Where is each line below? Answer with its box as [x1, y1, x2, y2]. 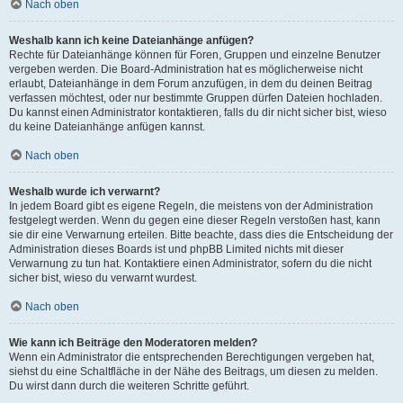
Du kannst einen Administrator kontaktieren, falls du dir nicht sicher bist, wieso [9, 106, 387, 119]
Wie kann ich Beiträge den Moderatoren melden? [9, 336, 257, 349]
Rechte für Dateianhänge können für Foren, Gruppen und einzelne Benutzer [9, 49, 381, 61]
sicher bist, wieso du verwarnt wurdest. [9, 272, 197, 284]
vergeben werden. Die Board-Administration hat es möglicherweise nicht [9, 63, 363, 76]
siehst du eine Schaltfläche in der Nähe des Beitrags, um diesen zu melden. [9, 365, 378, 378]
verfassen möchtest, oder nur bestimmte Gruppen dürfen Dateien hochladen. [9, 92, 382, 104]
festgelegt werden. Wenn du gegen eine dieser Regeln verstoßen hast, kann [9, 214, 381, 227]
